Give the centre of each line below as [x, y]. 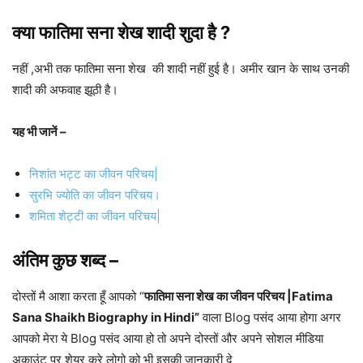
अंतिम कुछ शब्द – [65, 261]
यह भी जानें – [39, 132]
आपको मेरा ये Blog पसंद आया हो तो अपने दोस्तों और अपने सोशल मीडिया [168, 339]
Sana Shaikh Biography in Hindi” [106, 318]
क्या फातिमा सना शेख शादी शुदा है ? [121, 33]
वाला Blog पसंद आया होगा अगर [270, 318]
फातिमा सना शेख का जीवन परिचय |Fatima [239, 297]
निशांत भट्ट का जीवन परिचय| [94, 174]
